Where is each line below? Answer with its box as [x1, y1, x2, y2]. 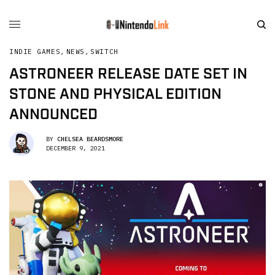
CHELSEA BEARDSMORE [57, 134, 123, 143]
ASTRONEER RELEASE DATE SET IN [9, 64, 247, 84]
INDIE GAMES [9, 47, 61, 56]
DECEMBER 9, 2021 [46, 144, 105, 152]
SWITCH [90, 47, 118, 56]
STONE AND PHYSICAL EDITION [9, 85, 222, 104]
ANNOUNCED [9, 105, 98, 125]
